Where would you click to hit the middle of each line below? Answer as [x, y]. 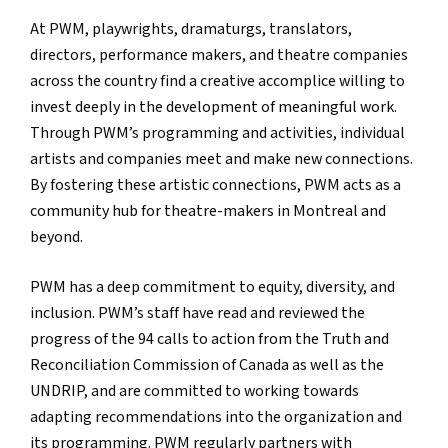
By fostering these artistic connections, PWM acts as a [215, 186]
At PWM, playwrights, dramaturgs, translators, [191, 30]
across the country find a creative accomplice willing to [217, 82]
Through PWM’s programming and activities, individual [217, 134]
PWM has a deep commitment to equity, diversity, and [212, 288]
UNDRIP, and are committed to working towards [194, 392]
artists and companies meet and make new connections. [221, 160]
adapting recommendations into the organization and [216, 418]
